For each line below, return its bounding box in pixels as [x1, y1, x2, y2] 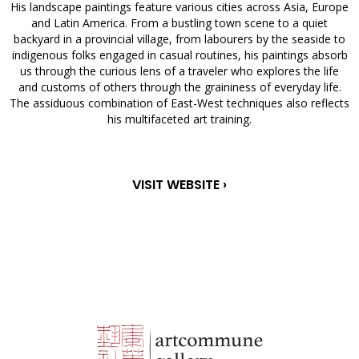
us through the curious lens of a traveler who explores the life [20, 63, 339, 79]
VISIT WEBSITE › [132, 175, 227, 194]
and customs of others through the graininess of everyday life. [18, 79, 341, 95]
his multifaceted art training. [107, 111, 252, 127]
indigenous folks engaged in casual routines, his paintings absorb [11, 47, 348, 63]
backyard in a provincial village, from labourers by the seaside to [14, 31, 345, 46]
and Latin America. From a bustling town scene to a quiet [31, 15, 328, 30]
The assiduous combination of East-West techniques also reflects [10, 95, 349, 111]
